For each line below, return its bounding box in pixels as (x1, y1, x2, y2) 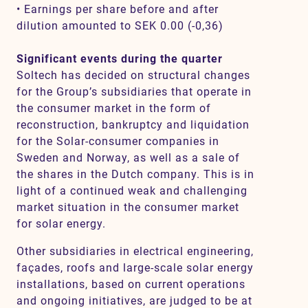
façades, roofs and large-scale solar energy (16, 261, 254, 274)
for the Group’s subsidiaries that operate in (16, 85, 252, 98)
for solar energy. (16, 217, 109, 230)
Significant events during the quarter (16, 52, 223, 65)
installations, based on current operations (16, 278, 245, 291)
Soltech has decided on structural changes (16, 69, 250, 82)
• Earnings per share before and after (16, 3, 219, 16)
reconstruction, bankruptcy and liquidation (16, 118, 250, 131)
